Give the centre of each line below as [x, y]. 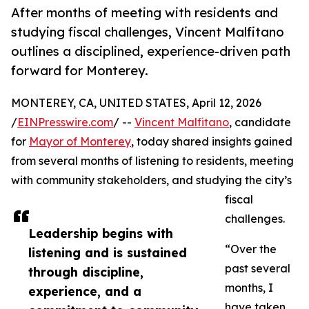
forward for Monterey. [80, 71]
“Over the [251, 249]
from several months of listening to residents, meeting [152, 161]
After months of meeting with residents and [144, 13]
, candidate [260, 122]
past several [258, 269]
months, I [249, 288]
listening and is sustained [108, 253]
